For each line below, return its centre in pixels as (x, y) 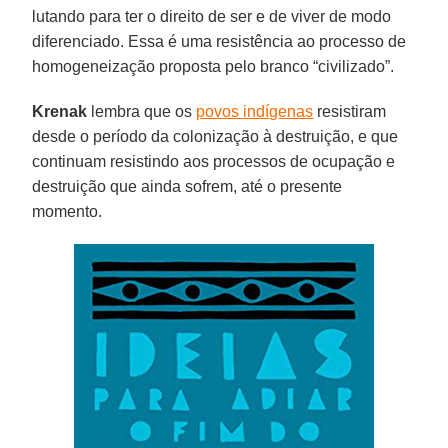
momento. (67, 211)
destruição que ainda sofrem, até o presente (187, 186)
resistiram (350, 111)
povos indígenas (255, 111)
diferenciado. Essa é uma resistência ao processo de (219, 41)
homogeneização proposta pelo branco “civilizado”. (213, 66)
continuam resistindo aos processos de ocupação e (214, 161)
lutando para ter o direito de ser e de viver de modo (212, 16)
